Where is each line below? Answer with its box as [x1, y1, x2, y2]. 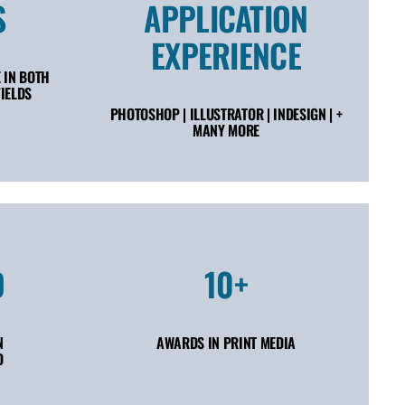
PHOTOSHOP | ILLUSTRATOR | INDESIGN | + [109, 103, 343, 126]
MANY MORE [192, 119, 260, 142]
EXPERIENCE [151, 31, 301, 80]
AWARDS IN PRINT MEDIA [155, 332, 297, 354]
